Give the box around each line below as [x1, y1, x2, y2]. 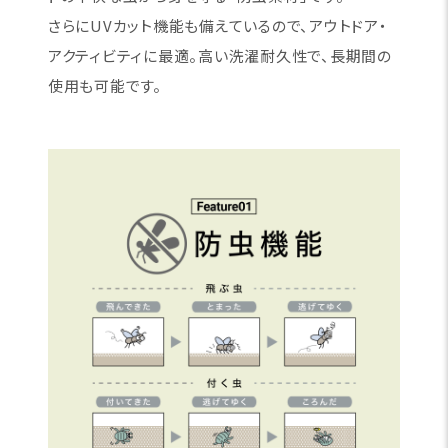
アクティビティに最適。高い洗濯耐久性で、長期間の [47, 45, 392, 67]
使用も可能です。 [47, 75, 162, 97]
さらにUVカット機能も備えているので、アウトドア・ [47, 15, 388, 37]
